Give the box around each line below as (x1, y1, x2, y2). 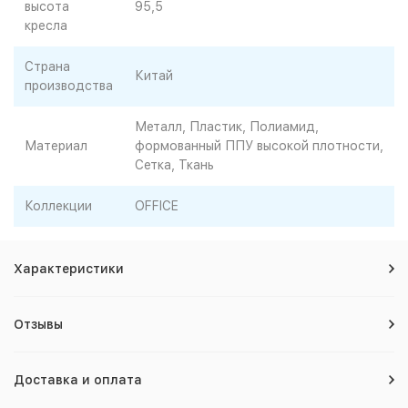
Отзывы (14, 317, 63, 331)
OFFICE (135, 199, 178, 213)
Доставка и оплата (14, 372, 142, 387)
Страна (25, 59, 70, 74)
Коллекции (25, 199, 92, 213)
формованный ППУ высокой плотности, (135, 138, 383, 153)
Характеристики (14, 261, 124, 276)
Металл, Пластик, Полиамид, (135, 119, 319, 134)
